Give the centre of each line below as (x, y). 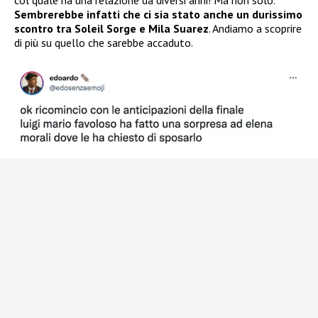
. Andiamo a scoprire (255, 29)
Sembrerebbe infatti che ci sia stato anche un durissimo (158, 15)
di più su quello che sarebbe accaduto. (104, 43)
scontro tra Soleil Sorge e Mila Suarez (111, 29)
